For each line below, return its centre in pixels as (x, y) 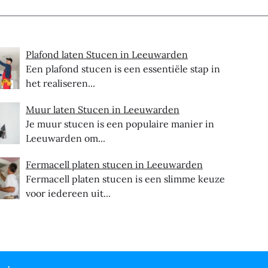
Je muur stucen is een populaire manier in (120, 124)
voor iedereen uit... (68, 193)
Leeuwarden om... (65, 138)
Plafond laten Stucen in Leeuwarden (106, 54)
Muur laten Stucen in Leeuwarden (102, 109)
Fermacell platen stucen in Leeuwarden (114, 164)
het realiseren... (60, 83)
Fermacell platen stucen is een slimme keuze (125, 179)
